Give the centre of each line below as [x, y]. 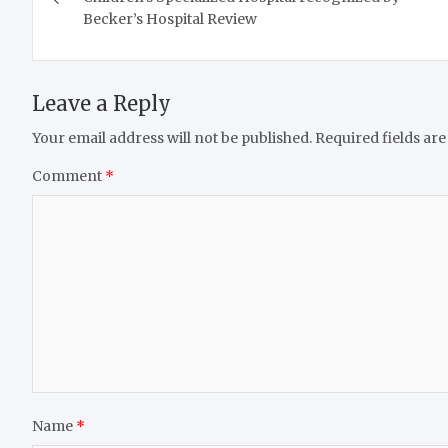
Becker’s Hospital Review [170, 18]
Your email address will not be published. [172, 137]
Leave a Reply [101, 103]
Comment [68, 175]
